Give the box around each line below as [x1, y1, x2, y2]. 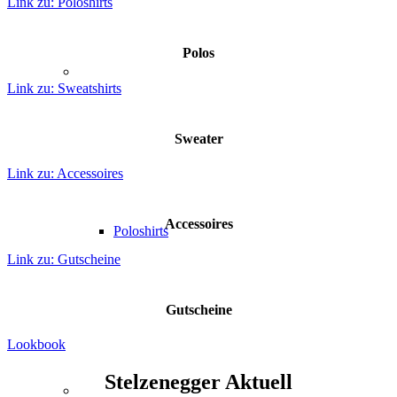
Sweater [174, 130, 223, 146]
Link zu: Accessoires [7, 166, 123, 182]
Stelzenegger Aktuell [105, 370, 292, 394]
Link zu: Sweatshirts [7, 80, 121, 96]
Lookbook [7, 337, 66, 353]
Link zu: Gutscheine [7, 251, 121, 267]
